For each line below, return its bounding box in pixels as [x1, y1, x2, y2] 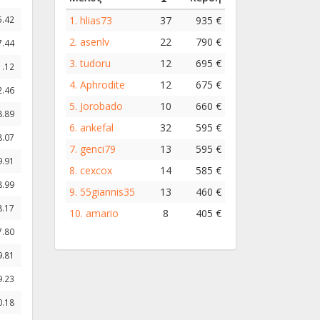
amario [86, 206, 119, 220]
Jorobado [80, 99, 123, 113]
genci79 [80, 141, 116, 156]
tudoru [80, 56, 111, 70]
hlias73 [80, 13, 112, 27]
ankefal [80, 120, 114, 134]
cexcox [80, 163, 112, 177]
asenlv [80, 34, 109, 49]
